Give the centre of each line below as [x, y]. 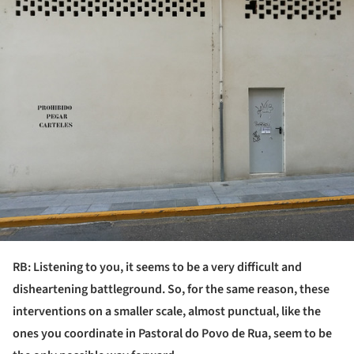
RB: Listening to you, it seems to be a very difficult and [157, 267]
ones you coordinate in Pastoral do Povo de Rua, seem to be [172, 333]
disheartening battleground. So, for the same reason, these [171, 289]
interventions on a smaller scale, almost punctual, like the [167, 311]
